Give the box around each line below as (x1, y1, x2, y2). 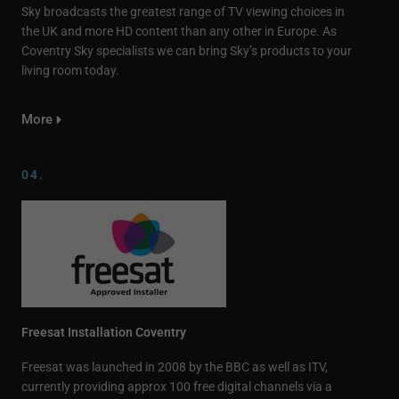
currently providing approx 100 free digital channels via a (21, 379, 332, 395)
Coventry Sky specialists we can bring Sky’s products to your (21, 44, 352, 59)
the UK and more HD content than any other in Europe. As (21, 24, 337, 39)
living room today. (21, 63, 119, 78)
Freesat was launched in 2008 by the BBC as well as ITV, (21, 360, 328, 375)
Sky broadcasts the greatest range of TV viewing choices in (21, 4, 345, 20)
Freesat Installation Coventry (21, 325, 186, 340)
